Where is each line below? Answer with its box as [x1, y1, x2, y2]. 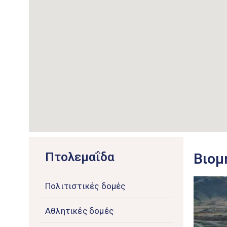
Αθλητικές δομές [45, 206, 113, 216]
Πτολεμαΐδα [45, 150, 115, 165]
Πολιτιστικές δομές [45, 181, 126, 192]
